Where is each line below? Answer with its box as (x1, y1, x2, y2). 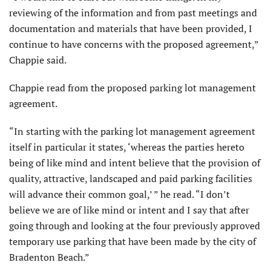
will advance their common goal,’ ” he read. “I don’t (9, 188, 230, 201)
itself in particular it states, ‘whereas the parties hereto (9, 140, 244, 154)
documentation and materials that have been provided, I (9, 22, 252, 36)
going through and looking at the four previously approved (9, 219, 260, 233)
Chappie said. (9, 53, 67, 67)
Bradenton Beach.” (9, 250, 90, 264)
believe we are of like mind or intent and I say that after (9, 203, 249, 217)
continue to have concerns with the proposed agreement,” (9, 38, 258, 51)
